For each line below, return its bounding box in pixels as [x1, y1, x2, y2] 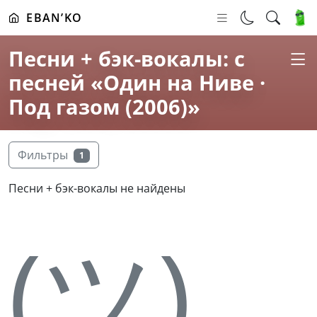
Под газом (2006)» [8, 93, 200, 120]
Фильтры [18, 147, 68, 163]
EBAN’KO [26, 10, 83, 25]
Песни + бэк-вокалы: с [8, 45, 245, 72]
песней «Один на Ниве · [8, 69, 265, 96]
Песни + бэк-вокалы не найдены [8, 180, 185, 197]
